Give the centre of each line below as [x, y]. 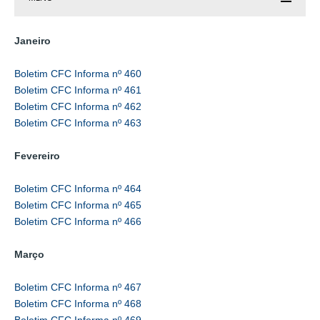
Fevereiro [37, 155]
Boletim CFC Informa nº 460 [78, 73]
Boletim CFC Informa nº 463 [78, 122]
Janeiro [32, 40]
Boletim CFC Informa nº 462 [78, 106]
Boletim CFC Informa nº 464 [78, 188]
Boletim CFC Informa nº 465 [78, 205]
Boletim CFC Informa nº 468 [78, 303]
